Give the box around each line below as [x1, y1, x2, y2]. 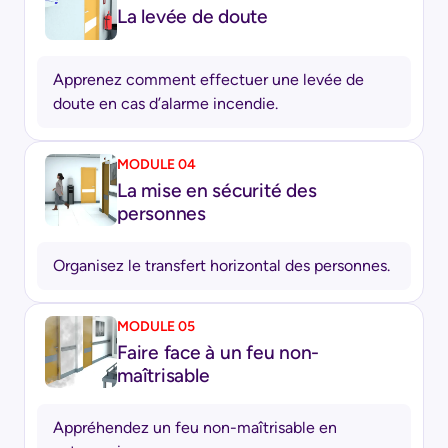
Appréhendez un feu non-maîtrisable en [53, 417, 337, 437]
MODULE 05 [117, 318, 195, 336]
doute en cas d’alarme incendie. [53, 93, 278, 113]
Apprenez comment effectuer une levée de [53, 69, 364, 89]
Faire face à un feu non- [117, 341, 320, 365]
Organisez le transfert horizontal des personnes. [53, 255, 390, 275]
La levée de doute [117, 4, 268, 28]
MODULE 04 [117, 156, 196, 174]
